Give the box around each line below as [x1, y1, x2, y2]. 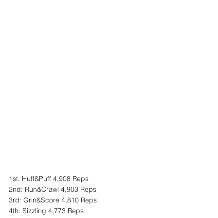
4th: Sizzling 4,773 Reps [9, 206, 84, 215]
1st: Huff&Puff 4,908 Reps [9, 174, 89, 183]
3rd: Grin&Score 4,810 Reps [9, 196, 97, 204]
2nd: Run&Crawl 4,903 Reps [9, 185, 96, 194]
